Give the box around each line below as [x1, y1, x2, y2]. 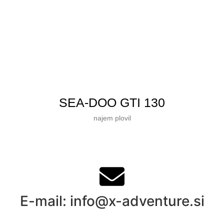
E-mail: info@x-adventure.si [19, 192, 204, 209]
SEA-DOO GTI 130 [59, 95, 165, 110]
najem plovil [93, 114, 131, 122]
